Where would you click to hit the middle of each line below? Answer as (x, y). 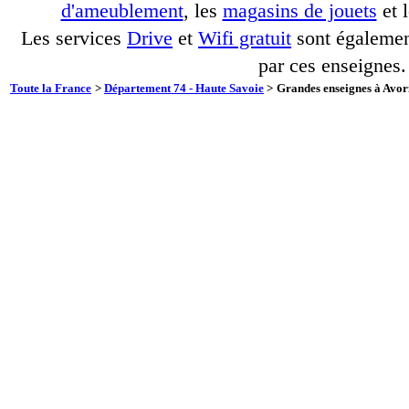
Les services (74, 38)
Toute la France (51, 88)
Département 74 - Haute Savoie (184, 88)
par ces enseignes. (332, 66)
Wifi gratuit (245, 38)
